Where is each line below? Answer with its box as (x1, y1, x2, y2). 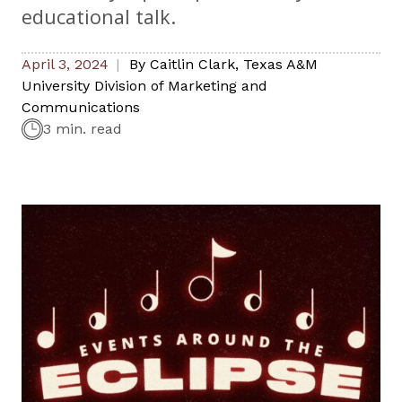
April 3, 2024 (22, 56, 109, 74)
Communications (22, 99, 140, 117)
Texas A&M (243, 56, 318, 74)
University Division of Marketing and (22, 77, 267, 95)
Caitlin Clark (150, 56, 235, 74)
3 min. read (43, 120, 122, 138)
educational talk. (22, 4, 176, 31)
